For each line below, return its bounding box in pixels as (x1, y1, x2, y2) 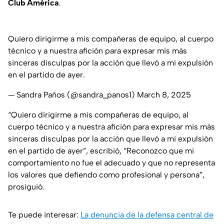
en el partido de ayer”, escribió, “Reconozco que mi (8, 146, 194, 156)
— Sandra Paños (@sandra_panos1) (8, 90, 137, 100)
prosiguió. (8, 182, 44, 192)
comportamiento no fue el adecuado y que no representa (8, 158, 215, 168)
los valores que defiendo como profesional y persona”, (8, 170, 204, 180)
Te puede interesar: (8, 210, 80, 220)
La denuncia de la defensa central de (80, 210, 213, 220)
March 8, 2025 (137, 90, 191, 100)
